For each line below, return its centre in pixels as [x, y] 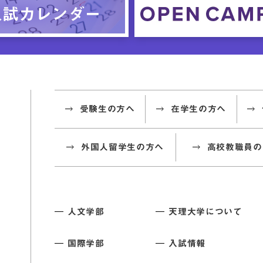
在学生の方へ [198, 109]
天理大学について [205, 211]
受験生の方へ [107, 109]
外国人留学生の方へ [122, 147]
